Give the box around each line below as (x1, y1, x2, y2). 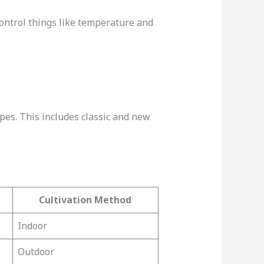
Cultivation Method (39, 193, 132, 206)
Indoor (17, 219, 47, 232)
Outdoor (17, 245, 54, 258)
